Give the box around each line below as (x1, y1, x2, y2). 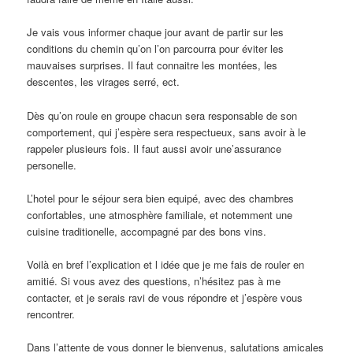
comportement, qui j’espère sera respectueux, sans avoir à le (27, 124, 307, 139)
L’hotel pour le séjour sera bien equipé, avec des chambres (27, 190, 295, 206)
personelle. (27, 157, 77, 173)
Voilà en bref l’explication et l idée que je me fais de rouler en (27, 256, 305, 272)
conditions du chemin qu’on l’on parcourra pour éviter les (27, 41, 284, 57)
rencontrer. (27, 306, 76, 321)
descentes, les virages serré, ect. (27, 74, 180, 90)
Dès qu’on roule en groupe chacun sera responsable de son (27, 107, 298, 123)
